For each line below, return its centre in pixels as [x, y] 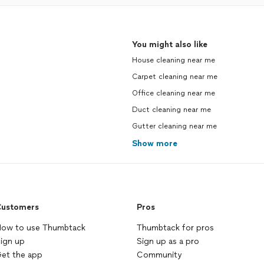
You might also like [170, 44]
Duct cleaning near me [171, 110]
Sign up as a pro [168, 241]
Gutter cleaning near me [174, 126]
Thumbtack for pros [175, 228]
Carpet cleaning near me [175, 77]
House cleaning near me [174, 60]
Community [159, 255]
